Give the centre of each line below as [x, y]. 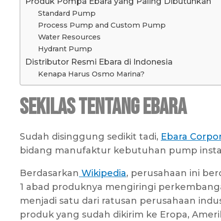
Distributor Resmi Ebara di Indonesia [99, 62]
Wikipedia [103, 173]
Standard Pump [67, 14]
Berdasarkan [49, 173]
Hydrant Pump [66, 49]
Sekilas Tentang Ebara [103, 108]
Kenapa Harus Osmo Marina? [91, 74]
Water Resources [69, 37]
